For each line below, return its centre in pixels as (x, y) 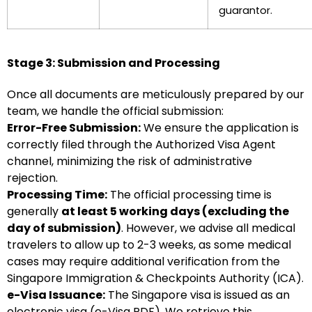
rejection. (32, 178)
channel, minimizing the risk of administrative (130, 161)
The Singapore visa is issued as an (197, 295)
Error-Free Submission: (74, 128)
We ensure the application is (220, 128)
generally (34, 211)
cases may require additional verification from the (143, 262)
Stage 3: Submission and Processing (114, 63)
